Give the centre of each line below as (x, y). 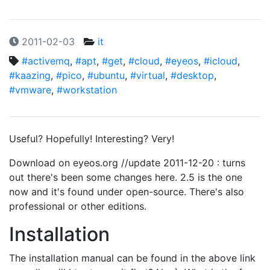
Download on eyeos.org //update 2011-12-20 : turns (127, 163)
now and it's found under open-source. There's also (127, 192)
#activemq (46, 61)
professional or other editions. (78, 206)
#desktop (192, 75)
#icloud (221, 61)
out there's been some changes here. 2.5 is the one (126, 177)
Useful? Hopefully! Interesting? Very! (92, 139)
